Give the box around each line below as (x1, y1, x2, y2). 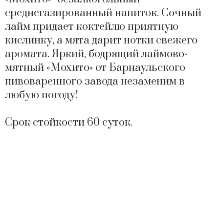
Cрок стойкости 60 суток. (5, 116, 132, 129)
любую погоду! (5, 88, 78, 102)
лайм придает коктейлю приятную (5, 20, 178, 33)
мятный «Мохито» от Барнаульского (5, 61, 185, 74)
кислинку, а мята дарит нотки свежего (5, 34, 197, 47)
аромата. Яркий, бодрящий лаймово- (5, 47, 188, 61)
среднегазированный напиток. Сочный (5, 6, 201, 20)
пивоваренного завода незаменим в (5, 75, 185, 88)
